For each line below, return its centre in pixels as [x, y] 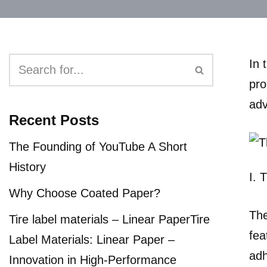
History [27, 167]
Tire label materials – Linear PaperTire [109, 219]
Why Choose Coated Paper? [85, 193]
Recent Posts [54, 120]
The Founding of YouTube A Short [98, 147]
